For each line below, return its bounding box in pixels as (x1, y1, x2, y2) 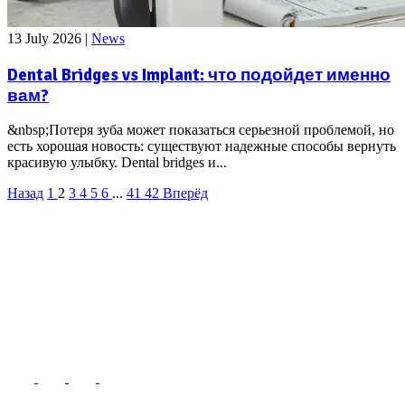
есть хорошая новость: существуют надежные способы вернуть (7, 138, 396, 155)
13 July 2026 (7, 30, 85, 46)
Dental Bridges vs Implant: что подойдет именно (7, 63, 391, 85)
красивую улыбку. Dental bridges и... (7, 155, 227, 171)
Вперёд (163, 185, 208, 202)
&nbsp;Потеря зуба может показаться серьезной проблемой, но (7, 122, 394, 138)
